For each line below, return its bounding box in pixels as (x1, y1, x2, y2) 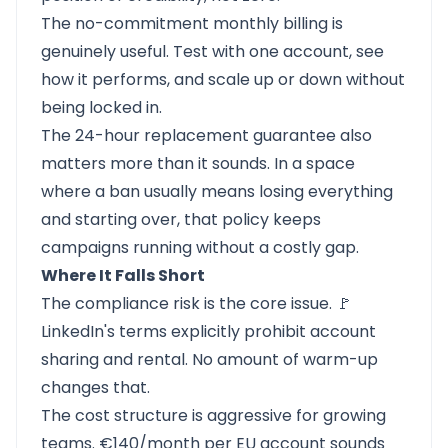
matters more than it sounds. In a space (41, 152, 355, 175)
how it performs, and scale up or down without (41, 68, 405, 91)
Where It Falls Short (41, 264, 205, 287)
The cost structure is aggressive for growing (41, 404, 386, 427)
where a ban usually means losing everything (41, 180, 393, 203)
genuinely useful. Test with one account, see (41, 40, 384, 63)
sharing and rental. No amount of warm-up (41, 348, 378, 371)
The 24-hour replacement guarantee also (41, 124, 372, 147)
